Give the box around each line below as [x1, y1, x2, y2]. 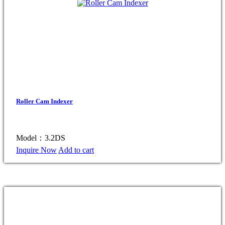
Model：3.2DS [16, 134, 65, 143]
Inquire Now [16, 146, 57, 155]
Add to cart [58, 146, 94, 155]
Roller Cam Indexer [16, 97, 73, 105]
